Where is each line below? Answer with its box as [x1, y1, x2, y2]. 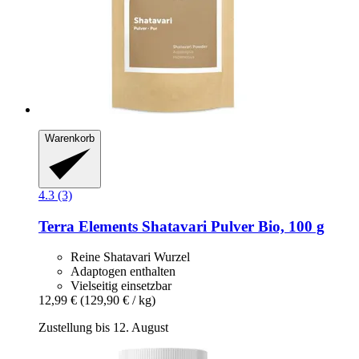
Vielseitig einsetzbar [71, 279, 171, 293]
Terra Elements [38, 217, 142, 235]
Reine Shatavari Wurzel [71, 250, 190, 264]
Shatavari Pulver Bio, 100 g [142, 217, 325, 235]
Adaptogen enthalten [71, 264, 175, 279]
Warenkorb [45, 132, 95, 145]
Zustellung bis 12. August [38, 321, 168, 335]
